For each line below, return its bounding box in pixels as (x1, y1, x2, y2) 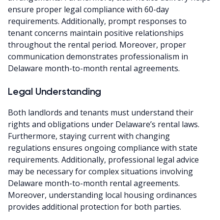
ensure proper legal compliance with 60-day (8, 3, 169, 15)
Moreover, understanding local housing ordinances (8, 189, 197, 200)
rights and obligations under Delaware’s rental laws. (8, 118, 199, 130)
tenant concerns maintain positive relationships (8, 27, 184, 38)
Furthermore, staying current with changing (8, 130, 170, 141)
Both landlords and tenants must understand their (8, 107, 193, 118)
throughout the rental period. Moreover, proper (8, 39, 186, 50)
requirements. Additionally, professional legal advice (8, 154, 199, 165)
